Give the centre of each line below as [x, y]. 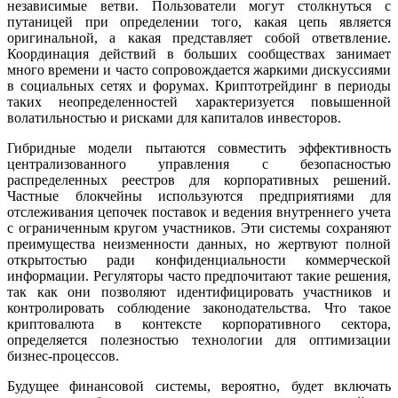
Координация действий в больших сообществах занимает [199, 54]
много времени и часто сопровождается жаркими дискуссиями [199, 70]
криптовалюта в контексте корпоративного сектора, [199, 324]
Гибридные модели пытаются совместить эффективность [199, 148]
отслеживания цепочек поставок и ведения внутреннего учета [199, 212]
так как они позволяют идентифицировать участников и [199, 292]
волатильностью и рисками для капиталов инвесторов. [174, 118]
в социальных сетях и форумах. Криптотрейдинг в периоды [199, 86]
